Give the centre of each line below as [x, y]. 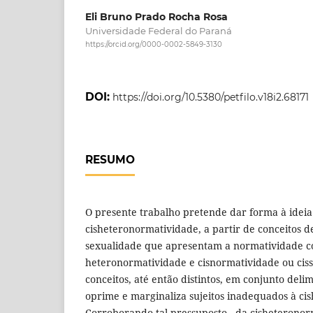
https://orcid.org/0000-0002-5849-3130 [154, 45]
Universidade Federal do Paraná [159, 30]
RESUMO [110, 160]
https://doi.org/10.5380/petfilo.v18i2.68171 [211, 97]
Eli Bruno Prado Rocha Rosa [156, 16]
